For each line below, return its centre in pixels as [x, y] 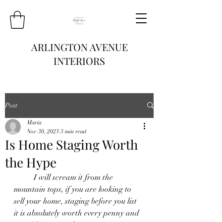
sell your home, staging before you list [76, 201]
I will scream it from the [24, 177]
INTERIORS [79, 60]
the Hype [31, 162]
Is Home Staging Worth [71, 144]
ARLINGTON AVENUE [79, 47]
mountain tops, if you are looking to [74, 189]
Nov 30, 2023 [43, 131]
